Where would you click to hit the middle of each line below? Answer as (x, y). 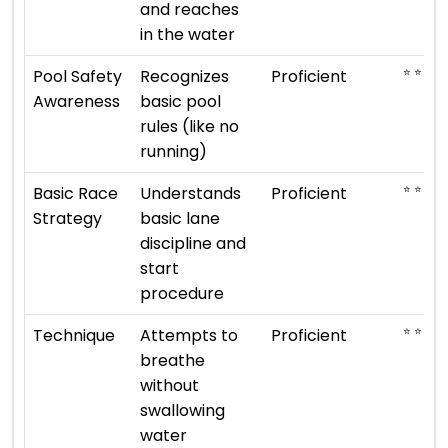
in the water (187, 34)
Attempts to (189, 335)
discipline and (193, 243)
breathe (172, 360)
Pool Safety (77, 76)
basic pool (180, 101)
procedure (182, 293)
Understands (190, 193)
